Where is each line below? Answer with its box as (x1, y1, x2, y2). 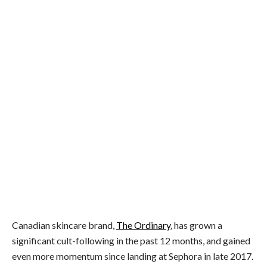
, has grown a (170, 219, 222, 231)
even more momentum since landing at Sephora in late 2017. (12, 250, 253, 262)
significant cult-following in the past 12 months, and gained (12, 235, 250, 247)
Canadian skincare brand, (12, 219, 116, 231)
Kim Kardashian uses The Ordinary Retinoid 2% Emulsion (12, 180, 190, 190)
